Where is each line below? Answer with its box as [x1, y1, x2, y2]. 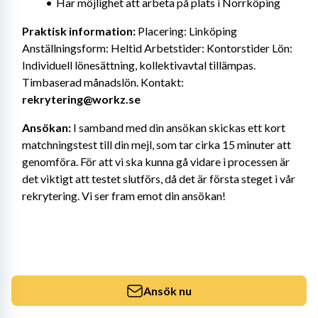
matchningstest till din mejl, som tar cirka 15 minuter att [22, 138, 291, 151]
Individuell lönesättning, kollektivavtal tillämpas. [22, 58, 256, 72]
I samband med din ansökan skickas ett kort [71, 121, 285, 134]
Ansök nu [143, 283, 192, 297]
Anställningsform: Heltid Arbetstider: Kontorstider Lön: [22, 41, 292, 55]
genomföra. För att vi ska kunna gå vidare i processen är [22, 155, 290, 168]
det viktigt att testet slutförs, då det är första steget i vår [22, 172, 295, 185]
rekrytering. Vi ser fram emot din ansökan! [22, 189, 226, 202]
